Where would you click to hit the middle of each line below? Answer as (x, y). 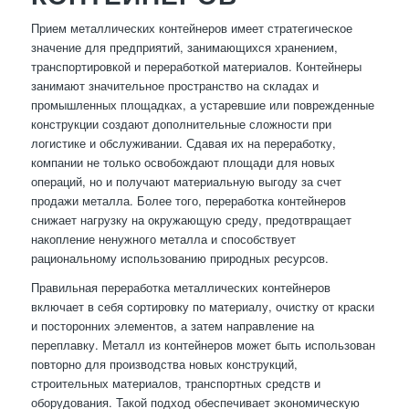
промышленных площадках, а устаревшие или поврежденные (202, 105)
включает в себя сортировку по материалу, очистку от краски (202, 307)
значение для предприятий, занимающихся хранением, (184, 47)
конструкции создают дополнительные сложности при (181, 124)
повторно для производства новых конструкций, (164, 364)
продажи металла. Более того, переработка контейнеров (188, 201)
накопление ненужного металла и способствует (163, 239)
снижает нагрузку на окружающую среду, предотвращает (191, 220)
